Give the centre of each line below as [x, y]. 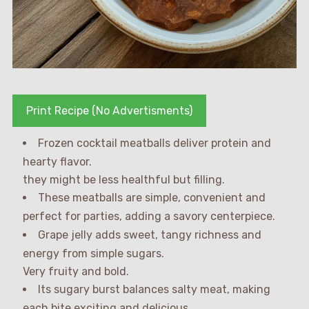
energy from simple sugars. [93, 253]
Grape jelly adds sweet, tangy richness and [149, 235]
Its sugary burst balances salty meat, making [154, 289]
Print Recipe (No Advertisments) [109, 110]
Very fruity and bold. [76, 271]
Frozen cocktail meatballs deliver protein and [154, 143]
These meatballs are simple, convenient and [151, 197]
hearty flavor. [57, 161]
